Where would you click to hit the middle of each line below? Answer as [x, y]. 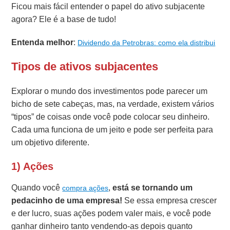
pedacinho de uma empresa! [68, 200]
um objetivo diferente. [51, 142]
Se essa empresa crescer [171, 200]
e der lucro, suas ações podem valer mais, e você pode [111, 213]
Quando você [37, 187]
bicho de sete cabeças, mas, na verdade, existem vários [113, 104]
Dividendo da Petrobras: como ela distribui [147, 42]
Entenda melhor [43, 42]
